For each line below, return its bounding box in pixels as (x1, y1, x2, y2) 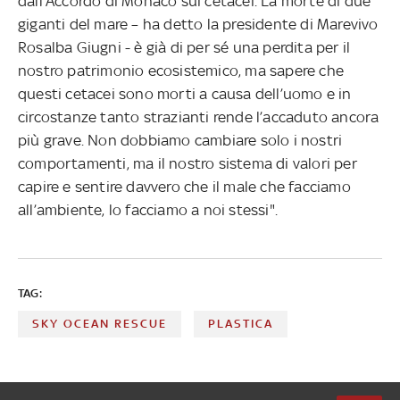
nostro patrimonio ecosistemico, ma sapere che (18, 61, 345, 79)
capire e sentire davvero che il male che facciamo (18, 177, 351, 196)
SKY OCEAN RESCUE (32, 316, 167, 330)
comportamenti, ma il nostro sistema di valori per (18, 154, 357, 172)
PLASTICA (208, 316, 274, 330)
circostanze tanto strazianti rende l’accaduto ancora (18, 107, 379, 126)
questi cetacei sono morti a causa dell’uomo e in (18, 84, 352, 103)
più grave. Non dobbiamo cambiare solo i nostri (18, 130, 343, 149)
